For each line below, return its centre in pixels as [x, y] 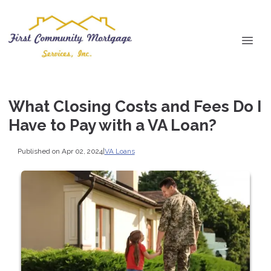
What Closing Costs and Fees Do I [135, 106]
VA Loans [119, 151]
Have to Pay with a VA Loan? [113, 125]
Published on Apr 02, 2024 [60, 151]
